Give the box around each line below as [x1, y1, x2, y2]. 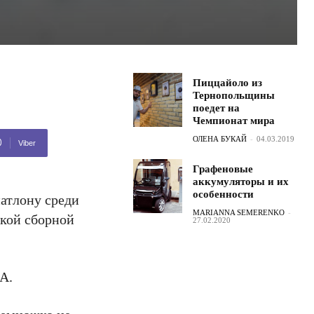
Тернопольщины [193, 90, 275, 101]
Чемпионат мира [193, 115, 275, 126]
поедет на [193, 102, 240, 114]
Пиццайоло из [193, 77, 263, 88]
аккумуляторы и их [193, 176, 289, 187]
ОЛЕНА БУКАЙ [193, 135, 247, 143]
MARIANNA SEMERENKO [193, 208, 285, 217]
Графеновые [193, 163, 254, 175]
